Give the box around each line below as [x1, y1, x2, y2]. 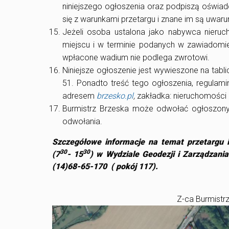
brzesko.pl [97, 91, 133, 101]
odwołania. [62, 117, 102, 127]
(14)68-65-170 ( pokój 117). [52, 162, 158, 172]
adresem [62, 91, 97, 101]
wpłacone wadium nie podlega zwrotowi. [62, 53, 210, 63]
